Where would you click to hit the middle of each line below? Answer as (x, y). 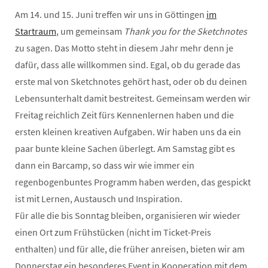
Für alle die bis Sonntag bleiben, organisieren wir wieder (128, 216)
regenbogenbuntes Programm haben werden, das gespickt (133, 182)
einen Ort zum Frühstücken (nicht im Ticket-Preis (113, 232)
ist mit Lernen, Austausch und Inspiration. (99, 199)
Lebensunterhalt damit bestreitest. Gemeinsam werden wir (133, 98)
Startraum (36, 31)
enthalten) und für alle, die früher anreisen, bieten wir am (130, 249)
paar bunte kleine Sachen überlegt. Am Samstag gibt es (125, 149)
